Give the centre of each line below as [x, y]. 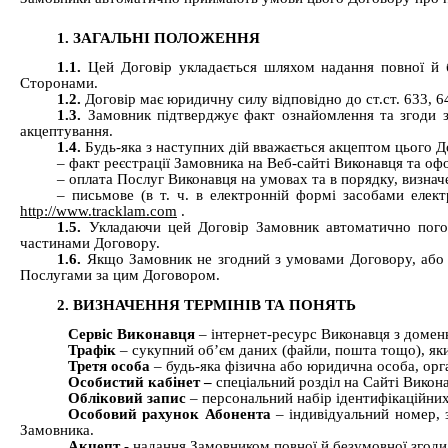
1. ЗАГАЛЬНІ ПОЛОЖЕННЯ [159, 37]
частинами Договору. [90, 243]
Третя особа [109, 366]
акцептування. [66, 131]
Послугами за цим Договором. [120, 275]
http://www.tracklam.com [98, 211]
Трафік [92, 350]
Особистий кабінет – [142, 382]
